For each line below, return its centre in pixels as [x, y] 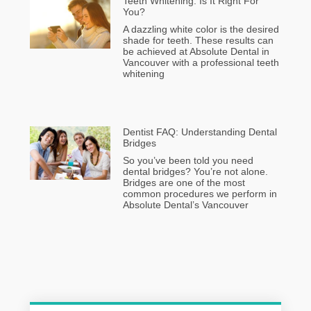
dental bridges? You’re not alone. [195, 171]
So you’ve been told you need [188, 160]
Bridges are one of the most [184, 182]
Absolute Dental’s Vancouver [185, 204]
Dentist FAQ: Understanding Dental [200, 132]
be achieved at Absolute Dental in [196, 51]
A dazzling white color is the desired [201, 29]
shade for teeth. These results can [198, 40]
